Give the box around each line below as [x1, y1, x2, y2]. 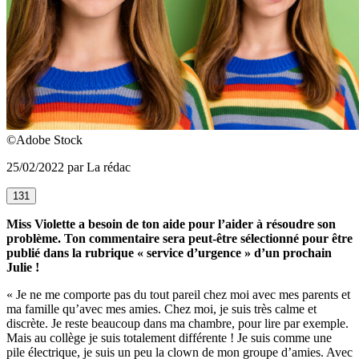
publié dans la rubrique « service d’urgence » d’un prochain [6, 246, 332, 260]
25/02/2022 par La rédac [6, 160, 131, 175]
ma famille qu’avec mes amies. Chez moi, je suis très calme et [6, 302, 317, 317]
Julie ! [6, 260, 39, 275]
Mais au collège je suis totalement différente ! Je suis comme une [6, 331, 332, 345]
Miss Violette [6, 217, 79, 232]
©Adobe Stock [6, 133, 83, 147]
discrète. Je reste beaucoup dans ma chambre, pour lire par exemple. [6, 317, 349, 331]
